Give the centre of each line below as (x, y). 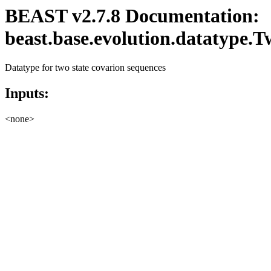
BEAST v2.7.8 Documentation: (132, 16)
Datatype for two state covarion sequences (85, 68)
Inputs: (27, 93)
